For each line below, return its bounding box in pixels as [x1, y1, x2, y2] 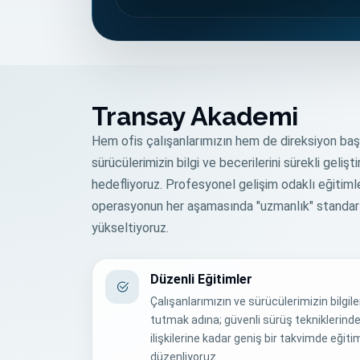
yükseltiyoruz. [92, 220, 169, 235]
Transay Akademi [92, 101, 298, 131]
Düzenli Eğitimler [150, 272, 252, 287]
